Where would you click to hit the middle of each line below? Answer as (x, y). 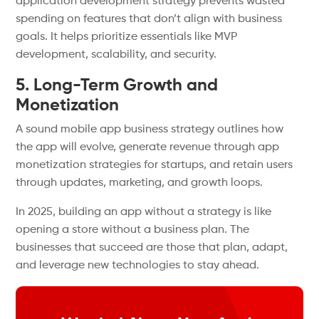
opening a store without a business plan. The (133, 230)
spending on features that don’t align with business (149, 19)
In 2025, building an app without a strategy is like (144, 212)
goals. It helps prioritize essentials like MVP (127, 37)
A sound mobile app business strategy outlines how (150, 130)
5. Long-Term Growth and (117, 85)
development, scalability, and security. (116, 55)
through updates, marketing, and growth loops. (140, 183)
